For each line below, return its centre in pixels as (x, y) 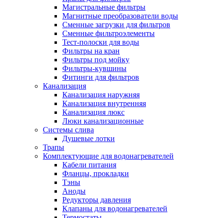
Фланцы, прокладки (96, 173)
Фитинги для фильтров (101, 77)
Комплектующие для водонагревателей (108, 156)
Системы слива (68, 129)
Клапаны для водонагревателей (115, 208)
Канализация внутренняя (104, 103)
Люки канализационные (103, 121)
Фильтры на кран (91, 51)
